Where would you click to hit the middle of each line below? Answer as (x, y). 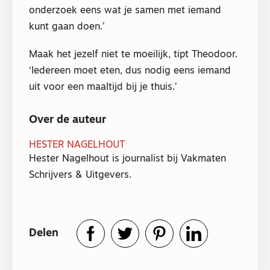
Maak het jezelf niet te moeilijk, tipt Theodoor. (133, 55)
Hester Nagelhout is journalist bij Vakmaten (127, 159)
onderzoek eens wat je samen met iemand (125, 11)
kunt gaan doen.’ (67, 27)
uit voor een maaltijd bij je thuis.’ (103, 88)
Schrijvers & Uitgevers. (80, 176)
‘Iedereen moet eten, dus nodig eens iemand (130, 71)
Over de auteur (67, 121)
